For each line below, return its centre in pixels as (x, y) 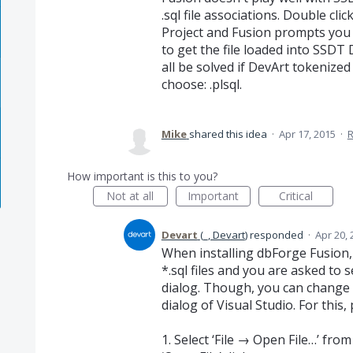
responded (276, 235)
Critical (295, 196)
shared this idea (229, 134)
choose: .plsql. (201, 84)
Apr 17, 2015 (307, 134)
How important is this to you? (142, 176)
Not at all (130, 196)
